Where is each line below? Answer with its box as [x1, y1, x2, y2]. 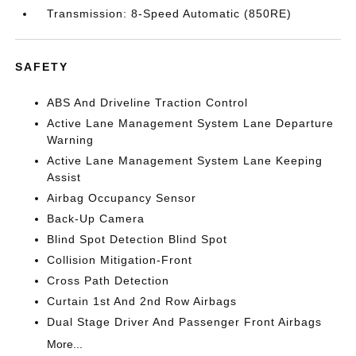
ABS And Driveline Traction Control [47, 96, 249, 109]
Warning [47, 133, 95, 146]
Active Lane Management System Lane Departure [47, 117, 335, 130]
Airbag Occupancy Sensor [47, 192, 197, 204]
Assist [47, 171, 82, 184]
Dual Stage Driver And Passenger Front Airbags [47, 315, 323, 328]
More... [47, 338, 83, 350]
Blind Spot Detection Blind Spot [47, 233, 228, 246]
